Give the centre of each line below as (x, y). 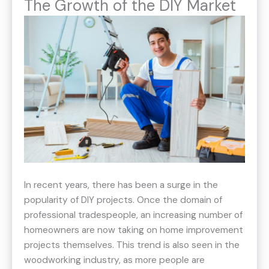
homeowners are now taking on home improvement (134, 230)
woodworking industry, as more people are (114, 260)
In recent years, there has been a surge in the (121, 185)
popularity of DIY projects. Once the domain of (123, 200)
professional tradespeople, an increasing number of (133, 215)
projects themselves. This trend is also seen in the (132, 245)
